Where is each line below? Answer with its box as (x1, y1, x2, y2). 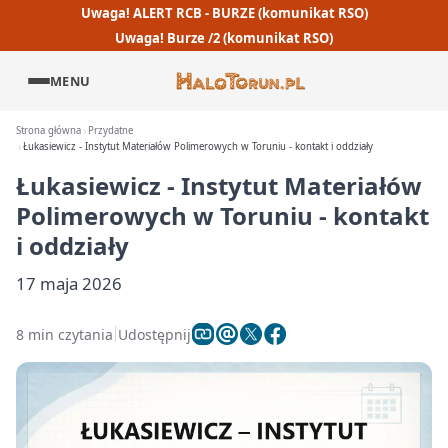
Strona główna (16, 124, 81, 137)
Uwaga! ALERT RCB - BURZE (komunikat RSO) (80, 3, 368, 22)
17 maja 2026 (16, 272, 122, 295)
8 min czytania (16, 324, 113, 344)
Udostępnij (118, 324, 191, 344)
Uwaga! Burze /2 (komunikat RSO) (115, 29, 333, 48)
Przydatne (88, 124, 134, 137)
